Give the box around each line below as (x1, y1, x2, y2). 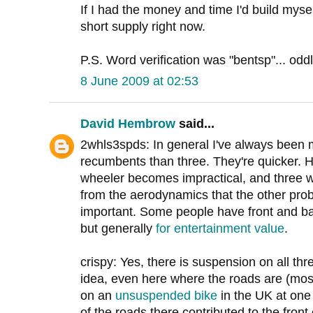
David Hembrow (80, 117, 175, 131)
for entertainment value (156, 221, 284, 236)
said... (175, 117, 214, 131)
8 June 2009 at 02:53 (80, 74, 198, 89)
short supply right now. (80, 20, 205, 34)
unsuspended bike (115, 289, 217, 303)
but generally (80, 221, 156, 236)
